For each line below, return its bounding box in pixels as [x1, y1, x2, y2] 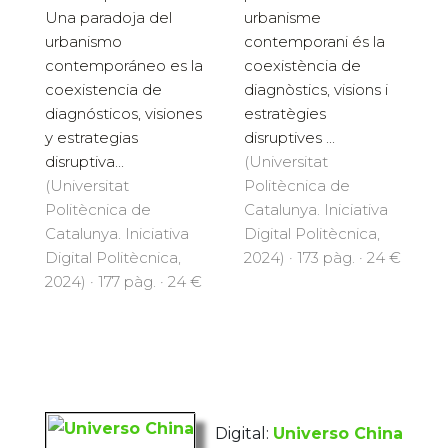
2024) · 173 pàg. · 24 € [244, 248, 401, 268]
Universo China [273, 424, 403, 444]
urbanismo [45, 32, 122, 52]
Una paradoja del [45, 8, 172, 28]
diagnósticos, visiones [45, 104, 202, 124]
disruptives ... [244, 128, 335, 148]
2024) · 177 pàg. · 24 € [45, 272, 202, 292]
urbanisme [244, 8, 321, 28]
